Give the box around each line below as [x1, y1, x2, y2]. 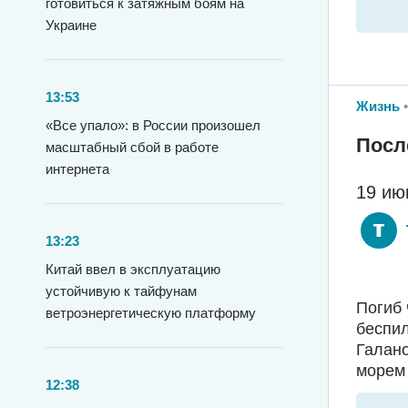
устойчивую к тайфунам [46, 283, 197, 299]
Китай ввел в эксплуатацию [46, 261, 220, 277]
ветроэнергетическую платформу [46, 305, 256, 321]
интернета [46, 161, 109, 177]
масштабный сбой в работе [46, 139, 219, 155]
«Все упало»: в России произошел [46, 117, 260, 133]
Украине [46, 17, 97, 33]
